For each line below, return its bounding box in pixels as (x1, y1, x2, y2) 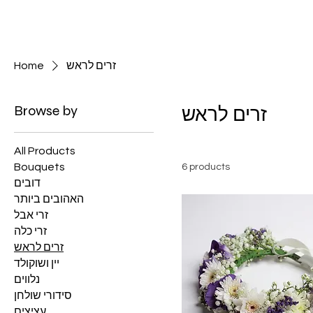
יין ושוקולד (14, 258, 59, 269)
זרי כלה (14, 226, 47, 237)
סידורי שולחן (14, 290, 72, 301)
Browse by (14, 102, 78, 119)
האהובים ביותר (14, 194, 84, 205)
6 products (182, 162, 230, 172)
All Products (14, 145, 75, 156)
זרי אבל (14, 210, 48, 221)
